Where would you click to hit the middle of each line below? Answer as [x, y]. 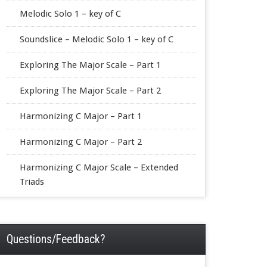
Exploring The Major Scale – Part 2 [90, 90]
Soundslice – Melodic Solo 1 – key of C [96, 39]
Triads [32, 181]
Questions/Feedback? [56, 239]
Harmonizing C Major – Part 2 [80, 142]
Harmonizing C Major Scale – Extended [99, 167]
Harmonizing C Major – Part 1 [80, 116]
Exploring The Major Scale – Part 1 [90, 65]
